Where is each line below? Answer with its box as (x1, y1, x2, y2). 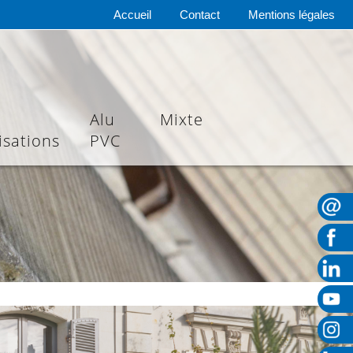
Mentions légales (248, 8, 335, 21)
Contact (180, 8, 220, 21)
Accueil (113, 8, 151, 21)
